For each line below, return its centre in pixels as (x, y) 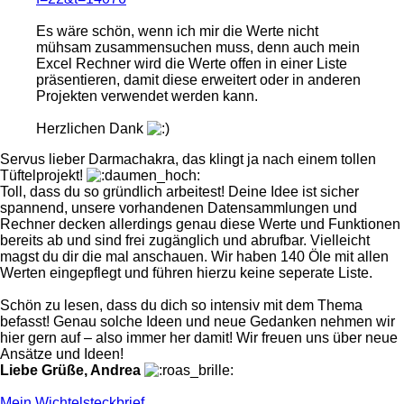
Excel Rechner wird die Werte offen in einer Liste (192, 63)
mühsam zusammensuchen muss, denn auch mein (198, 47)
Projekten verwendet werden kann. (147, 96)
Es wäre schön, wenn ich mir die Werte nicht (177, 31)
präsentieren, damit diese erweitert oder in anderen (198, 79)
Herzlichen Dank (92, 128)
